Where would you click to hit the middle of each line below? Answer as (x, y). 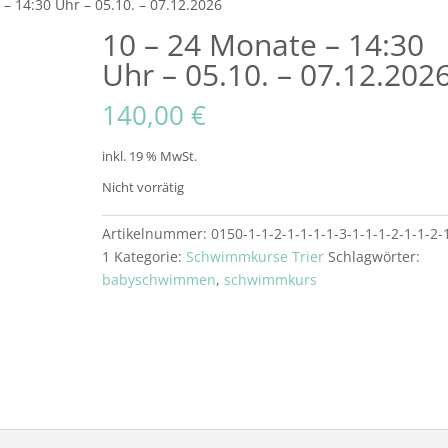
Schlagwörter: (373, 257)
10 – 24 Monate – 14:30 (262, 45)
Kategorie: (149, 257)
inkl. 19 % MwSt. (149, 157)
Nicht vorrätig (142, 187)
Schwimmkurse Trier (254, 257)
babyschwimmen (158, 280)
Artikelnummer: (156, 234)
